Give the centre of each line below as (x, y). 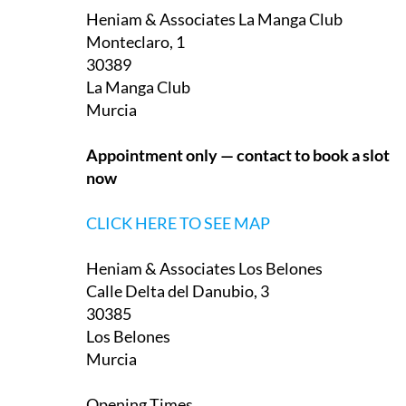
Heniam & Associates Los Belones (204, 237)
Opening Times (140, 373)
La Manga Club (138, 56)
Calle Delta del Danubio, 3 (178, 260)
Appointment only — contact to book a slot (238, 124)
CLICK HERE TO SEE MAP (178, 192)
